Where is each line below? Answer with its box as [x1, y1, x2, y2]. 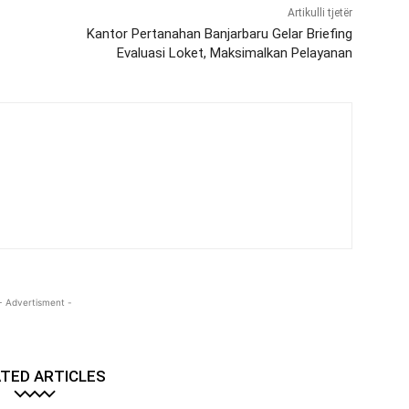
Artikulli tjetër [287, 6, 352, 20]
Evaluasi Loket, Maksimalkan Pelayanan [116, 45, 352, 62]
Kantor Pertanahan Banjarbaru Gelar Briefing [86, 26, 352, 43]
